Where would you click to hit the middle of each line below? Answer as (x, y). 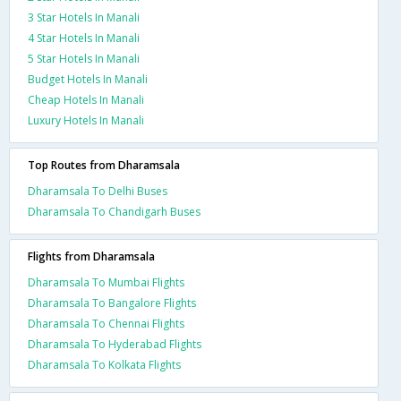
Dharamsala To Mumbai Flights (106, 282)
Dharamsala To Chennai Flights (106, 323)
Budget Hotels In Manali (88, 79)
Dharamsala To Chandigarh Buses (114, 211)
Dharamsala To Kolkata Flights (104, 364)
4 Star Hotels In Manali (84, 38)
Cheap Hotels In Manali (86, 99)
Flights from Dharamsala (91, 256)
